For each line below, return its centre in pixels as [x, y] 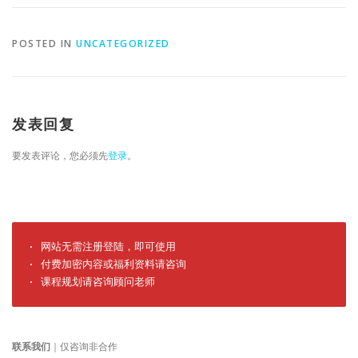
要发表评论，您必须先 [60, 155]
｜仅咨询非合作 [84, 346]
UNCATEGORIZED [123, 43]
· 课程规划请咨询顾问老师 [91, 281]
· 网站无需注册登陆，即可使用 [102, 246]
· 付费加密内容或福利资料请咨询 [107, 264]
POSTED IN [44, 43]
